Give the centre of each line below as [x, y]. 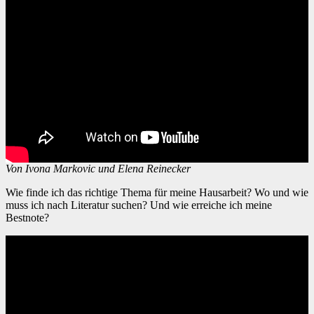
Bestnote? [27, 217]
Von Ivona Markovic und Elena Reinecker [98, 168]
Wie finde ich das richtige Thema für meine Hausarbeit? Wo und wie [11, 192]
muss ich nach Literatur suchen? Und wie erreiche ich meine [139, 205]
